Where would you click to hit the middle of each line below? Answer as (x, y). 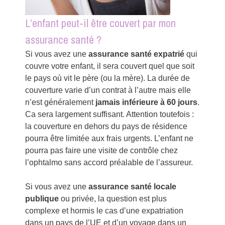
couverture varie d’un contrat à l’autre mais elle (108, 90)
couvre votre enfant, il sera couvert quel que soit (110, 66)
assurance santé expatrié (137, 54)
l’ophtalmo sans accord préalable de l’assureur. (109, 162)
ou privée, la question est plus (113, 198)
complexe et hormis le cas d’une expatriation (104, 210)
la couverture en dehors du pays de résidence (106, 126)
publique (42, 198)
